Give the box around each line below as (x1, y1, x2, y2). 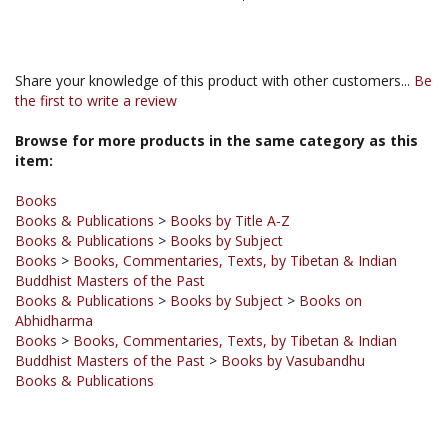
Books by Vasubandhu (221, 318, 365, 338)
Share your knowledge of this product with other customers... (15, 38, 414, 58)
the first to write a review (15, 58, 177, 78)
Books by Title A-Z (170, 178, 290, 198)
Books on (299, 258, 362, 278)
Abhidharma (15, 278, 93, 298)
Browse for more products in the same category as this (15, 98, 418, 118)
